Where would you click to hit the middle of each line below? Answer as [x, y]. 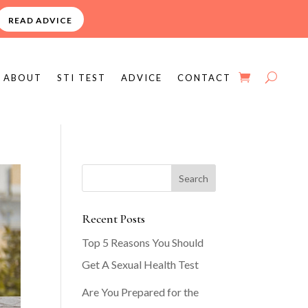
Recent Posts [114, 219]
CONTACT [205, 77]
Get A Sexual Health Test [141, 265]
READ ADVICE [40, 20]
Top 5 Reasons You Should [143, 243]
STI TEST [82, 77]
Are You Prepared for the [141, 292]
